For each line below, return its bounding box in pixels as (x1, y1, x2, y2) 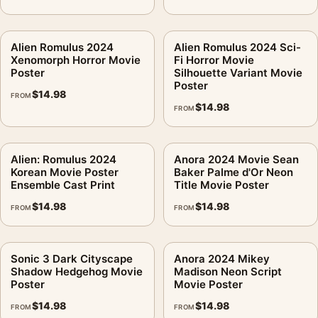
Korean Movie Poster (11, 165, 119, 179)
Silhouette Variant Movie (174, 65, 302, 79)
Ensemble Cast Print (11, 177, 115, 192)
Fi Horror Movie (174, 53, 254, 67)
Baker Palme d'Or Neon (174, 165, 293, 179)
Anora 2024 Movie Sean (174, 152, 299, 166)
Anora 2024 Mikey (174, 251, 270, 265)
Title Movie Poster (174, 177, 269, 192)
